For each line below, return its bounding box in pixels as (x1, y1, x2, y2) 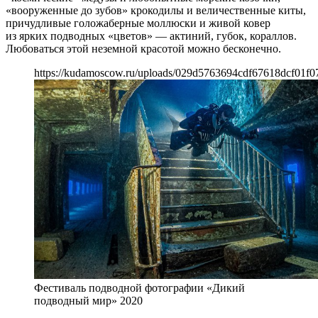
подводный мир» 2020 (34, 294, 143, 307)
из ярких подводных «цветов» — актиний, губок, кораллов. (6, 29, 297, 42)
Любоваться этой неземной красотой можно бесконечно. (6, 42, 281, 55)
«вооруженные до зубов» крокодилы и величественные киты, (6, 4, 306, 16)
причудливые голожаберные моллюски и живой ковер (6, 16, 270, 29)
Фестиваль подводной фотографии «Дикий (34, 281, 245, 294)
